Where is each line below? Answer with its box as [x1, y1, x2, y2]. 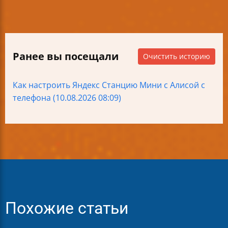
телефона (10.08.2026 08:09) [13, 92, 121, 104]
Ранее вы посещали [13, 49, 119, 64]
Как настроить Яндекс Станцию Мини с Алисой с [13, 79, 205, 91]
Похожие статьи [5, 199, 128, 218]
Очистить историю [143, 51, 210, 62]
